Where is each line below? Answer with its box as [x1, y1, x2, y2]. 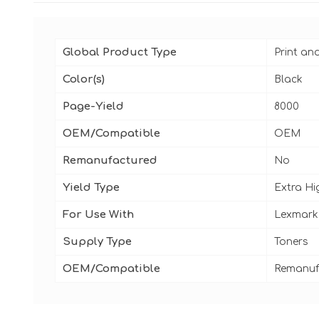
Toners [274, 236, 308, 247]
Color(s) [63, 73, 105, 85]
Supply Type [63, 235, 132, 248]
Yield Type [63, 181, 120, 194]
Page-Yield [63, 100, 124, 113]
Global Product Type [63, 46, 177, 58]
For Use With [63, 208, 134, 221]
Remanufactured [63, 154, 157, 167]
